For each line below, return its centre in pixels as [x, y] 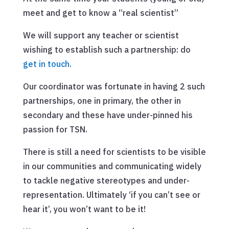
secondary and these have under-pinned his [108, 115]
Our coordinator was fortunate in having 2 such [114, 87]
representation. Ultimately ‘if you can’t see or [111, 195]
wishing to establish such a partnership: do [107, 50]
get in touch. [47, 64]
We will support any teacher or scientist [101, 36]
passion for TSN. [55, 130]
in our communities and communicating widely [112, 166]
